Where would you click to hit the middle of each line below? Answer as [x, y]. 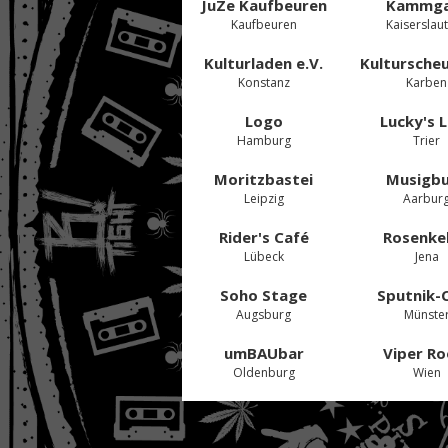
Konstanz [263, 82]
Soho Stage [264, 294]
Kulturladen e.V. [264, 62]
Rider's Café [263, 236]
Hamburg [263, 140]
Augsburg [264, 314]
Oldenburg [263, 372]
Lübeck [263, 256]
